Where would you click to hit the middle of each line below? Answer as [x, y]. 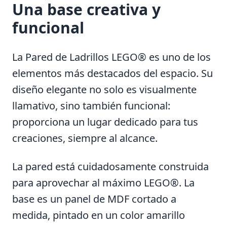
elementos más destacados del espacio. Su [112, 73]
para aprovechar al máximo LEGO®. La [103, 182]
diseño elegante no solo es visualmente [104, 89]
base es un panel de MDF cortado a [94, 199]
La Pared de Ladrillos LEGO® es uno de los [111, 57]
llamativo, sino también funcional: [91, 105]
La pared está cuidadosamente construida [110, 166]
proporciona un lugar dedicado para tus [105, 122]
